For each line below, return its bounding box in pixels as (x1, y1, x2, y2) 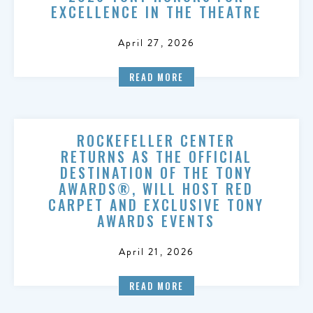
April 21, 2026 (118, 245, 195, 259)
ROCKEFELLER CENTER (77, 130, 236, 151)
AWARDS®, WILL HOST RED (59, 178, 254, 199)
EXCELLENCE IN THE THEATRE (50, 1, 262, 22)
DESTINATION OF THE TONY (59, 162, 253, 183)
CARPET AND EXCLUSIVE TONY (48, 194, 265, 215)
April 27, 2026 (117, 36, 196, 50)
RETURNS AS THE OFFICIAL (60, 146, 252, 167)
